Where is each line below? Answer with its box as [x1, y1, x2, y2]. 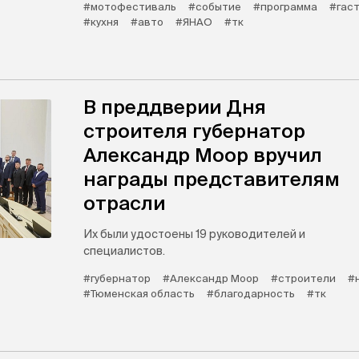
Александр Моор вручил [83, 144, 322, 166]
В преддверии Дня [83, 96, 266, 118]
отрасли [83, 192, 165, 214]
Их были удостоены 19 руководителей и [83, 228, 305, 240]
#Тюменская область [83, 288, 195, 300]
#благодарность [207, 288, 295, 300]
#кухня [83, 16, 119, 28]
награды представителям [83, 168, 340, 190]
